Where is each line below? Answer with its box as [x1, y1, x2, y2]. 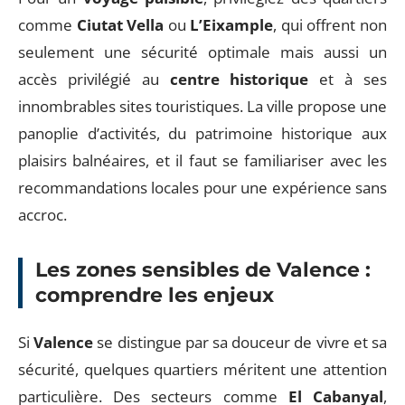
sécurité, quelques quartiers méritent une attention [18, 358, 387, 380]
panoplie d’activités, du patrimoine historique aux [18, 123, 387, 144]
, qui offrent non [273, 14, 388, 35]
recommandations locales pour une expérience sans [18, 177, 387, 198]
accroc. [18, 204, 67, 225]
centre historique [169, 69, 309, 89]
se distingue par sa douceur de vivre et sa [93, 331, 388, 353]
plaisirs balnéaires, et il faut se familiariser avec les [18, 150, 387, 171]
